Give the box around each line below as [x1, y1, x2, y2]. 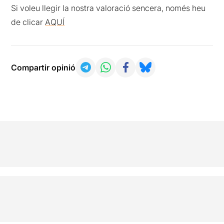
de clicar [11, 16, 45, 27]
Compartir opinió [11, 62, 76, 72]
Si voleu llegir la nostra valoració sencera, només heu [11, 2, 206, 13]
